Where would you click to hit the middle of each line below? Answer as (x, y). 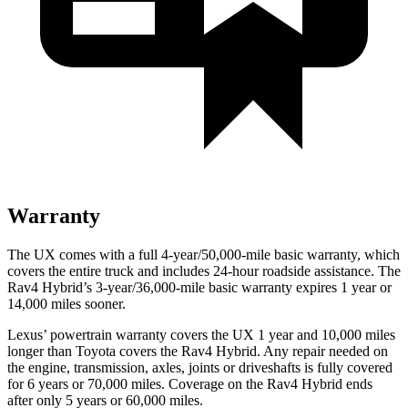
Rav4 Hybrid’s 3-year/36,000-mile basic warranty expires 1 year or (199, 287)
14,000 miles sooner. (66, 303)
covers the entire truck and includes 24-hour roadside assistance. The (204, 270)
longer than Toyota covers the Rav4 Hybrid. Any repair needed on (198, 351)
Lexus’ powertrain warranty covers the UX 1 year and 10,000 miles (201, 334)
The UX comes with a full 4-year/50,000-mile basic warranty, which (204, 254)
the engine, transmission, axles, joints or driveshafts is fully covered (200, 367)
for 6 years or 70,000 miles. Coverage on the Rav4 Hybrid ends (190, 383)
